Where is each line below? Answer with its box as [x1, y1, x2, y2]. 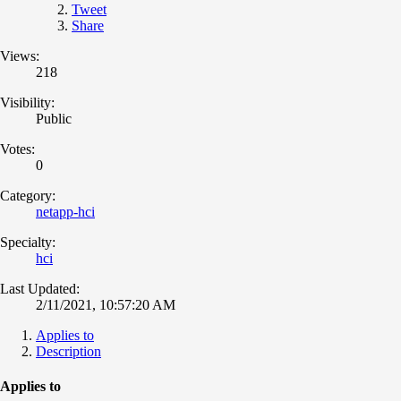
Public [36, 110, 72, 126]
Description [36, 343, 101, 359]
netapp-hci [36, 203, 95, 219]
